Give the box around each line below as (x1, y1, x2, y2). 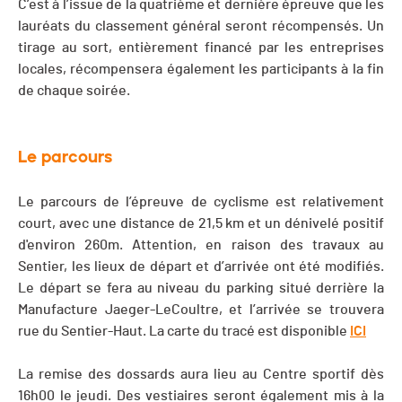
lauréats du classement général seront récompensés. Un (18, 19, 384, 34)
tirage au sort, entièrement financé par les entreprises (18, 40, 384, 56)
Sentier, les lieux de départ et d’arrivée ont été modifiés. (18, 259, 384, 275)
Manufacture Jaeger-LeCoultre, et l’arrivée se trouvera (18, 302, 384, 318)
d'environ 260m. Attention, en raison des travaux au (18, 238, 384, 253)
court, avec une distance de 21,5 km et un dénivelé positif (18, 216, 384, 232)
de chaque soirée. (18, 83, 130, 99)
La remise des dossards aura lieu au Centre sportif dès (18, 367, 384, 382)
